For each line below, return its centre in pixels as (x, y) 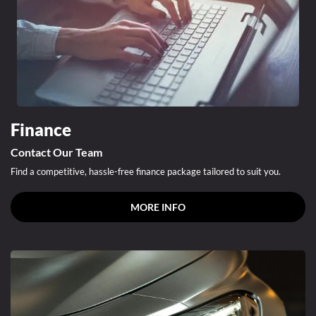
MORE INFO (158, 207)
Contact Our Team (56, 152)
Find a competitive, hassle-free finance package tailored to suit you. (146, 172)
